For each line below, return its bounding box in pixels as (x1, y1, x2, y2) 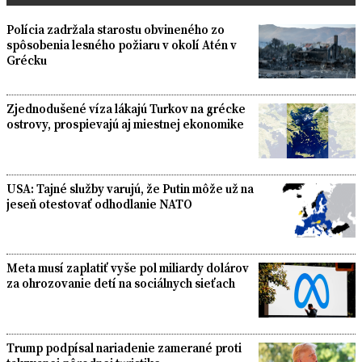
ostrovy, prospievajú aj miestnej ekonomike (6, 116, 244, 133)
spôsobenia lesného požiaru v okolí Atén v (6, 36, 237, 53)
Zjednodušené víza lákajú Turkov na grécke (6, 100, 246, 118)
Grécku (6, 51, 47, 69)
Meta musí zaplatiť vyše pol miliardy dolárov (6, 259, 249, 277)
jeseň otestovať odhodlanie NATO (6, 195, 192, 213)
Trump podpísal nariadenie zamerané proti (6, 339, 242, 356)
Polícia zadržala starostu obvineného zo (6, 20, 225, 38)
